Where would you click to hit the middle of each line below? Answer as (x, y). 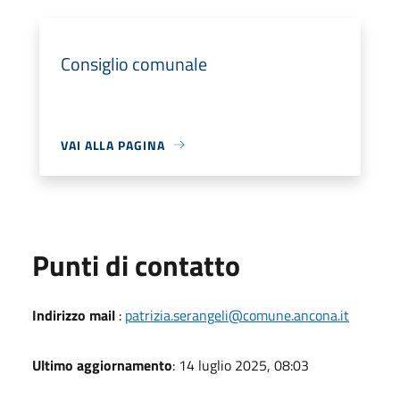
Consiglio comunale (134, 63)
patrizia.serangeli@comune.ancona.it (237, 315)
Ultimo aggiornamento (102, 365)
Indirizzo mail (74, 315)
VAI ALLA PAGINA (113, 145)
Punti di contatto (136, 265)
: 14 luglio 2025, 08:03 (241, 365)
